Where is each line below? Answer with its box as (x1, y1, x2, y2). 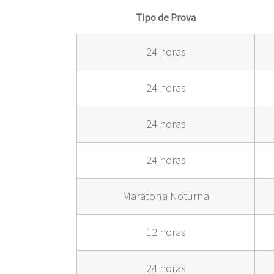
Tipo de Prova (136, 10, 196, 24)
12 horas (146, 225, 186, 240)
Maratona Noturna (122, 189, 209, 204)
